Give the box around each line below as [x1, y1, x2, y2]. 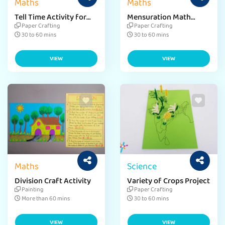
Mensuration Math [127, 10, 191, 26]
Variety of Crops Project [127, 174, 210, 190]
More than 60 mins [21, 193, 70, 205]
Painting [21, 184, 43, 196]
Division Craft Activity [15, 174, 91, 190]
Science [127, 159, 157, 177]
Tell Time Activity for [15, 10, 86, 26]
